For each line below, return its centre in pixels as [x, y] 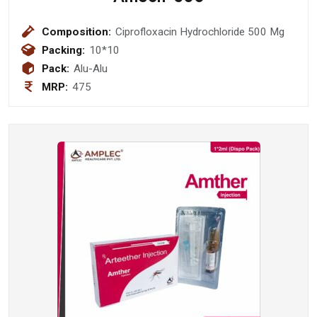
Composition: [76, 32]
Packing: [63, 50]
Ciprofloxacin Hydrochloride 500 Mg [266, 32]
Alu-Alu [91, 69]
